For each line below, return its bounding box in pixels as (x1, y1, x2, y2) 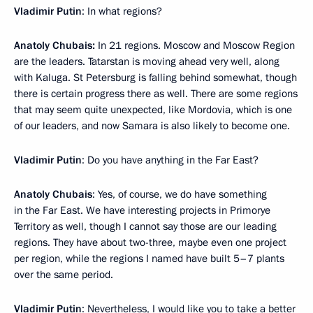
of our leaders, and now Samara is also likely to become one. (14, 119, 290, 133)
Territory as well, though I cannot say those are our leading (14, 219, 277, 233)
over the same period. (14, 268, 113, 282)
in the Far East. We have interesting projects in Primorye (14, 203, 270, 217)
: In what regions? (82, 4, 162, 18)
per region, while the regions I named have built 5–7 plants (14, 252, 284, 265)
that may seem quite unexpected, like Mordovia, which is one (14, 103, 292, 117)
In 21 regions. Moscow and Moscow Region (98, 38, 295, 52)
